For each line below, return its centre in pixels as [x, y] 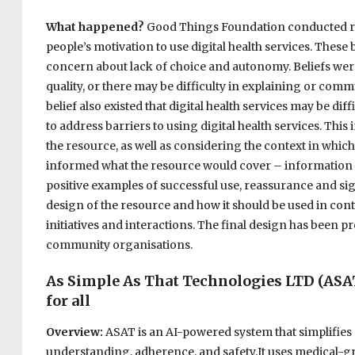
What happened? [96, 27]
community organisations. [119, 245]
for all [68, 301]
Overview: [75, 332]
